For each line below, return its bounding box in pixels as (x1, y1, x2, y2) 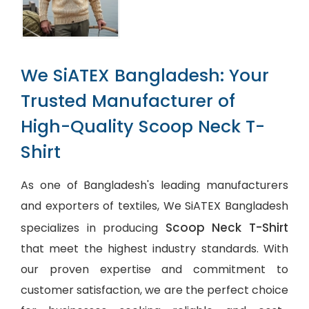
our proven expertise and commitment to (21, 261, 288, 277)
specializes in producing (21, 219, 166, 236)
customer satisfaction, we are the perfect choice (21, 281, 288, 298)
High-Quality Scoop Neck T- (21, 114, 265, 139)
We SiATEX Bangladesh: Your (21, 63, 269, 88)
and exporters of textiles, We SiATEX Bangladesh (21, 197, 288, 214)
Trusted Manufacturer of (21, 88, 235, 113)
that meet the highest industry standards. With (21, 240, 288, 257)
